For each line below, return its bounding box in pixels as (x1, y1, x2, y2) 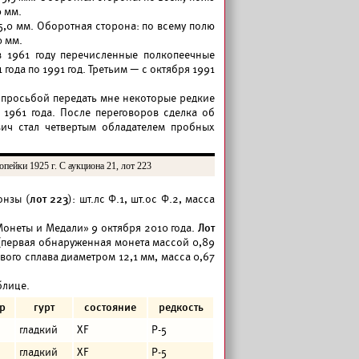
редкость (158, 301, 204, 314)
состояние (84, 301, 136, 314)
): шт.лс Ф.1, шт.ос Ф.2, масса (68, 192, 215, 206)
